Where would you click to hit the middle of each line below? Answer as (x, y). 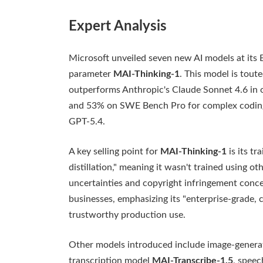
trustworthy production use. (127, 215)
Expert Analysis (118, 27)
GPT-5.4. (87, 122)
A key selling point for (114, 152)
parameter (91, 74)
